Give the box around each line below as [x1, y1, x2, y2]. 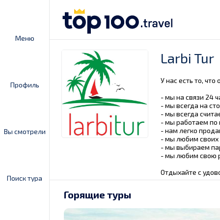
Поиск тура [7, 174, 42, 182]
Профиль [10, 81, 39, 89]
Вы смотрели [3, 127, 46, 136]
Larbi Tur [161, 50, 214, 66]
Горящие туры [64, 188, 131, 200]
